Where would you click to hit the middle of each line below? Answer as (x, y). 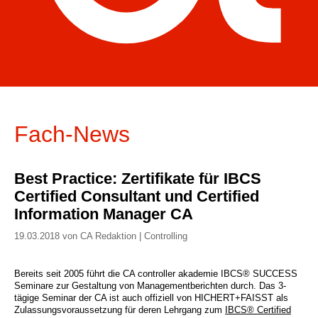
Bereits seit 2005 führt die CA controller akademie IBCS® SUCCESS (156, 274)
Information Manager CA (104, 214)
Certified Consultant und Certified (137, 196)
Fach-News (72, 134)
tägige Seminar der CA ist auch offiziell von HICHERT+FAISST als (151, 298)
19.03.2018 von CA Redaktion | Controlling (101, 236)
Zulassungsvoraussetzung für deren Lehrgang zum (120, 310)
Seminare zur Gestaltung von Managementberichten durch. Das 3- (150, 286)
